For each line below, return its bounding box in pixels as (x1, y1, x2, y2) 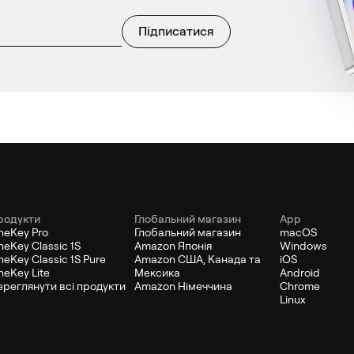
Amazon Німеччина (134, 280, 232, 293)
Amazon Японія (134, 239, 212, 253)
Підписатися (138, 24, 214, 40)
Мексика (134, 266, 180, 280)
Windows (280, 239, 327, 253)
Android (280, 266, 320, 280)
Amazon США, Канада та (134, 253, 261, 266)
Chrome (280, 280, 320, 293)
